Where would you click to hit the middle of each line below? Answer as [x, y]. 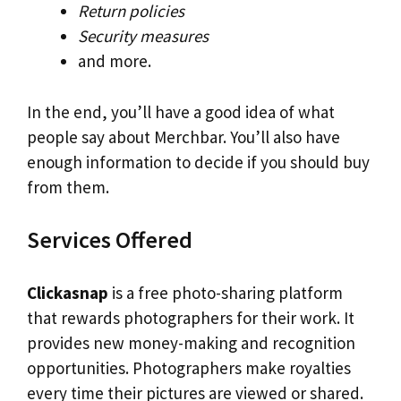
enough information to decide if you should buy [198, 162]
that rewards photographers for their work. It [191, 317]
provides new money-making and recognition [191, 342]
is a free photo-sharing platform [226, 292]
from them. [68, 187]
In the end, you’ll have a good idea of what [181, 111]
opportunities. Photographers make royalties [189, 367]
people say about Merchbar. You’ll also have [183, 137]
